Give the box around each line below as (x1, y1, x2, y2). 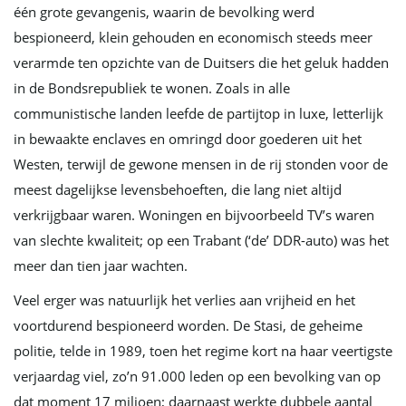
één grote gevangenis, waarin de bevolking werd (14, 2, 314, 22)
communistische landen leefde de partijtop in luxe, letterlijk (14, 103, 383, 123)
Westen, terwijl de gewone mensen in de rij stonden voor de (14, 154, 388, 174)
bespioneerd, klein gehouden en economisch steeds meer (14, 27, 372, 47)
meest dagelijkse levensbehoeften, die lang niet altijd (14, 179, 342, 199)
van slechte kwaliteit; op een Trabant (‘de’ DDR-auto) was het (14, 230, 389, 250)
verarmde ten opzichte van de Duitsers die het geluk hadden (14, 53, 389, 72)
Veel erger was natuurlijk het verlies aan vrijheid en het (14, 290, 355, 310)
